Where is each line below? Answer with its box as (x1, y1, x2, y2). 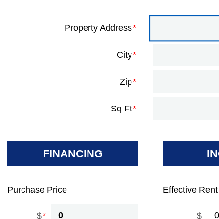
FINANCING (43, 148, 103, 160)
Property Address (65, 23, 132, 33)
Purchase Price (7, 185, 67, 195)
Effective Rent (163, 185, 218, 195)
